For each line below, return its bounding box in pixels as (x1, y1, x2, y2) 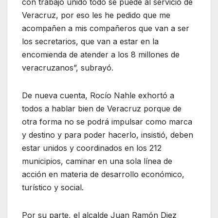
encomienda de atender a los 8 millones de (22, 49, 180, 59)
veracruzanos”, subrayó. (22, 62, 113, 73)
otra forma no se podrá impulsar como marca (22, 116, 192, 127)
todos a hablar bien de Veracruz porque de (22, 103, 182, 113)
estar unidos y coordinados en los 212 (22, 143, 162, 153)
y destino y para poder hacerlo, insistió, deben (22, 129, 193, 140)
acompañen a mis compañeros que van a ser (22, 23, 189, 33)
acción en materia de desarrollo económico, (22, 169, 184, 179)
